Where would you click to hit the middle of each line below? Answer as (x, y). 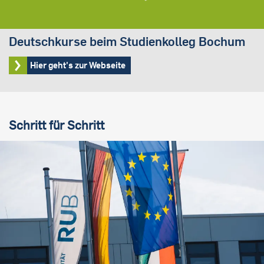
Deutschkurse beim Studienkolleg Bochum (127, 42)
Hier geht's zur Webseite (78, 65)
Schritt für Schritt (57, 125)
